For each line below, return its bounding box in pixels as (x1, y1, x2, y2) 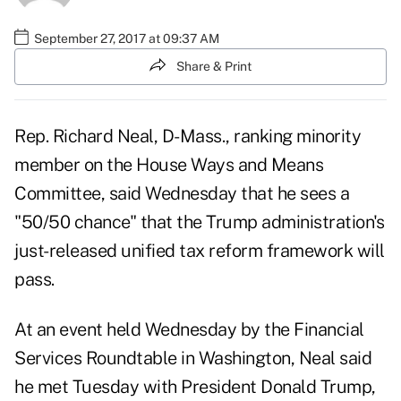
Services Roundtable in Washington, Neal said (14, 347, 371, 370)
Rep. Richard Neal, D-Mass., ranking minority (14, 125, 361, 148)
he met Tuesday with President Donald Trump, (14, 376, 376, 398)
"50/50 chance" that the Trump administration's (14, 211, 384, 234)
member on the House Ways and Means (14, 154, 323, 176)
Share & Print (176, 58, 252, 73)
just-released (14, 240, 121, 262)
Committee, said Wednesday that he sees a (14, 183, 349, 205)
